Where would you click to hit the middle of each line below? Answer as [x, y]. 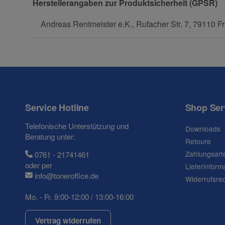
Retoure [198, 141]
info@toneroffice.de [67, 176]
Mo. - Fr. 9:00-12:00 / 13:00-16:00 [79, 197]
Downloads [203, 129]
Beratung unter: [50, 137]
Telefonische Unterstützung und [77, 126]
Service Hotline [57, 108]
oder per [39, 165]
